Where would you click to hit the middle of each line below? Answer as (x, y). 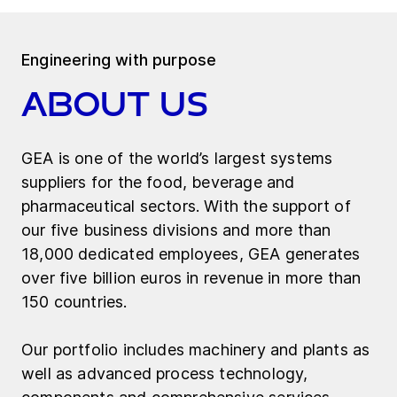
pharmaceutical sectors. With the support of (186, 206)
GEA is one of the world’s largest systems (177, 159)
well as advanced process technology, (165, 374)
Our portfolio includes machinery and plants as (196, 350)
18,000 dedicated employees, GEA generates (191, 254)
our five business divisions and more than (176, 230)
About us (114, 105)
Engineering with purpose (119, 60)
